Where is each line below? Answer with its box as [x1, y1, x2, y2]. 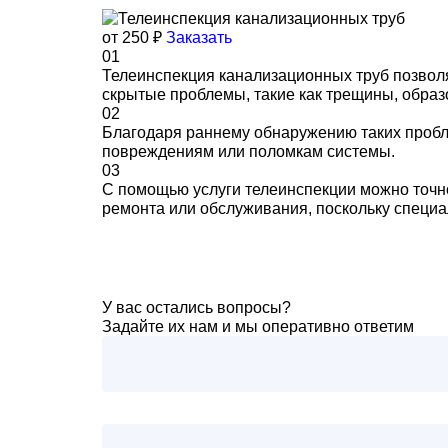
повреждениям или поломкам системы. [102, 143, 395, 160]
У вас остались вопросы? [102, 299, 291, 316]
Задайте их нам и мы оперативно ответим [102, 318, 414, 335]
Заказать [166, 29, 232, 46]
